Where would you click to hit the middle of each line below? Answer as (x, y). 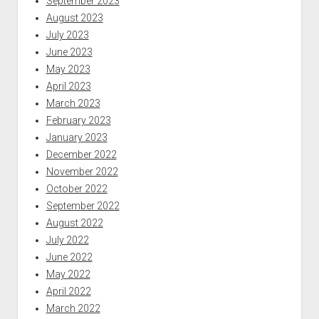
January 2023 (77, 137)
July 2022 (67, 240)
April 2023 (68, 86)
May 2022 (68, 274)
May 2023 (68, 69)
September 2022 (83, 205)
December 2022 (81, 154)
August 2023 (74, 17)
